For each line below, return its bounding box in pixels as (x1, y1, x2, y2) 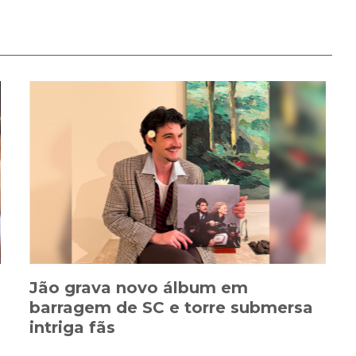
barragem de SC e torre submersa (29, 297, 313, 317)
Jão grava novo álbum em (29, 277, 248, 297)
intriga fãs (29, 317, 115, 337)
